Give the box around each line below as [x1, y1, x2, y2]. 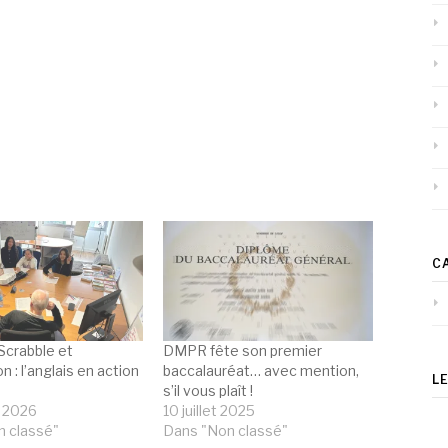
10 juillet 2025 [163, 401, 256, 419]
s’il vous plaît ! [163, 381, 254, 399]
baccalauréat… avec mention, [163, 361, 360, 379]
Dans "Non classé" [163, 421, 289, 439]
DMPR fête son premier [163, 341, 323, 359]
